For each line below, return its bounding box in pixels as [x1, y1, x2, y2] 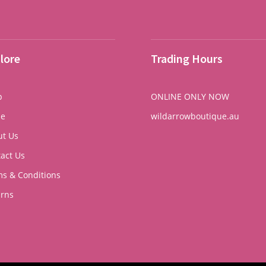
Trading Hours [150, 51, 223, 66]
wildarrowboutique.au [150, 110, 242, 122]
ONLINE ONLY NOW [150, 90, 229, 102]
